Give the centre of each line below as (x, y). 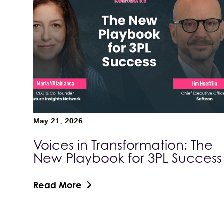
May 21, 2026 (58, 121)
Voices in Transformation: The (123, 145)
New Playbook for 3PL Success (128, 158)
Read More (58, 185)
